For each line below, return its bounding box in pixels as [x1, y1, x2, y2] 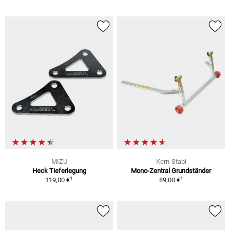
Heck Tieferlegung [32, 167, 86, 175]
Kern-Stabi [156, 158, 186, 166]
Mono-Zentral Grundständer [131, 167, 211, 175]
